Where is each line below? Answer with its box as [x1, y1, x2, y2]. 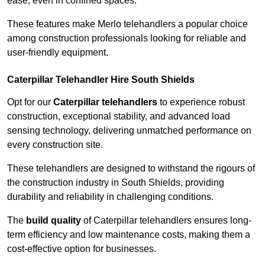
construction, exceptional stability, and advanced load [7, 111, 230, 122]
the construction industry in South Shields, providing [7, 177, 224, 188]
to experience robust [157, 97, 245, 108]
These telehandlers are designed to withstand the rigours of [7, 163, 255, 174]
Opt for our [7, 97, 53, 108]
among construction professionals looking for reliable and [7, 33, 246, 44]
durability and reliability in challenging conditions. [7, 192, 214, 202]
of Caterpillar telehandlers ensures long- [81, 215, 251, 226]
